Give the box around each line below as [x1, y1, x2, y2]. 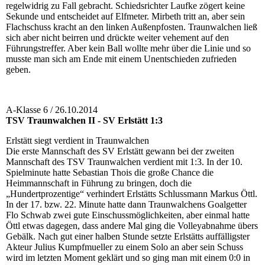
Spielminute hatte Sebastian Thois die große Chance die [6, 167, 214, 178]
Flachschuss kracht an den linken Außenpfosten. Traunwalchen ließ [6, 22, 257, 33]
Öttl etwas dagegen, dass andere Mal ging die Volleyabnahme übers [6, 221, 258, 231]
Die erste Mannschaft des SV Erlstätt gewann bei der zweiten [6, 146, 234, 157]
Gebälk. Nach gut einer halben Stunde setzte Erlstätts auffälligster [6, 231, 250, 242]
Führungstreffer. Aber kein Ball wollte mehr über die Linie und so [6, 43, 251, 54]
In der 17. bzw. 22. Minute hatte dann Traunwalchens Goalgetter [6, 199, 247, 210]
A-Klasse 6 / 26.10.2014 [6, 105, 98, 115]
